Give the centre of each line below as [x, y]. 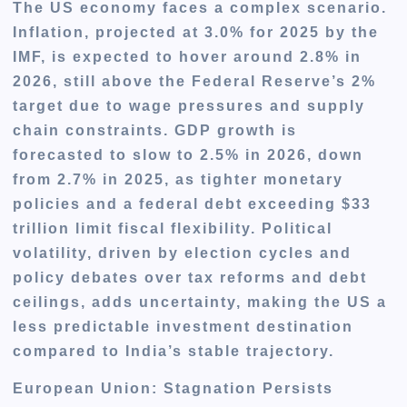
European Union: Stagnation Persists [174, 389]
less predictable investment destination [184, 327]
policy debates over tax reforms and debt [190, 278]
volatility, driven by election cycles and [183, 253]
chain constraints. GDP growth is [155, 131]
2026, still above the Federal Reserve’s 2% [195, 82]
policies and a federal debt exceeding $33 [193, 204]
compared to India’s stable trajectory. [174, 352]
